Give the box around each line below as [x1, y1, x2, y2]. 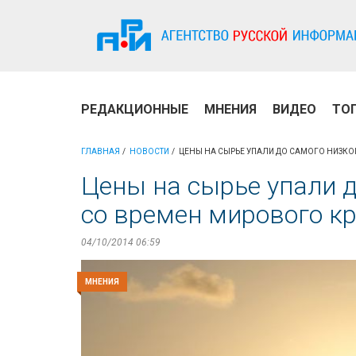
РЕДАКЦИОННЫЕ [81, 102, 188, 117]
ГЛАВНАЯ [81, 147, 120, 156]
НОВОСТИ [130, 147, 169, 156]
